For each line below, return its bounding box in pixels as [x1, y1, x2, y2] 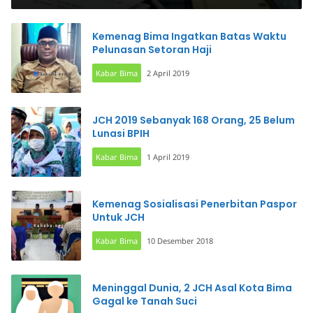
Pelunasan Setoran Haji [92, 43, 212, 57]
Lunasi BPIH [92, 126, 150, 140]
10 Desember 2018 [147, 235, 213, 246]
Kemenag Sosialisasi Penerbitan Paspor [92, 197, 297, 211]
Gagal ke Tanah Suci [92, 294, 197, 308]
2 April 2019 [147, 68, 189, 78]
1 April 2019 [147, 152, 189, 162]
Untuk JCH [92, 210, 145, 224]
